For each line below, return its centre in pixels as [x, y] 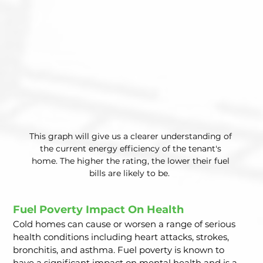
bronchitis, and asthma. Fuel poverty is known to [120, 250]
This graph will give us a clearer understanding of [131, 136]
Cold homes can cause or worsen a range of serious [126, 224]
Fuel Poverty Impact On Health [102, 210]
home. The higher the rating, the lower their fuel [131, 161]
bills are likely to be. [131, 173]
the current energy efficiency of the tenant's [131, 149]
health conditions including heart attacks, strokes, [122, 237]
